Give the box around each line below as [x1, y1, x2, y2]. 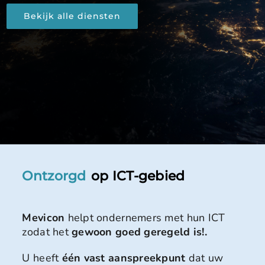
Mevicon [22, 211, 65, 225]
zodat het [22, 225, 72, 240]
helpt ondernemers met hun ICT [64, 211, 225, 225]
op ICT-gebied [91, 168, 185, 185]
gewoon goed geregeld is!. [72, 225, 207, 240]
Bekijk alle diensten [24, 11, 121, 22]
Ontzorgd [22, 168, 86, 185]
